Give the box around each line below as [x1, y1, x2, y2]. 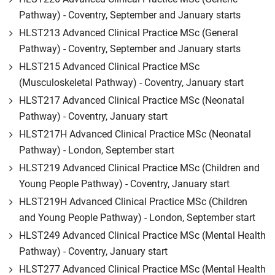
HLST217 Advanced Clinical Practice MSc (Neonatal [19, 95, 244, 106]
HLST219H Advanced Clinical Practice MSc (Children [19, 196, 247, 207]
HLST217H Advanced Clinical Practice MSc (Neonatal [19, 128, 251, 140]
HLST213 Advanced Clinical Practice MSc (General [19, 27, 238, 39]
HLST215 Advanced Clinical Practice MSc [19, 61, 199, 72]
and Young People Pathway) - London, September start [19, 212, 255, 223]
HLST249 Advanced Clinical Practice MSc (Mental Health [19, 230, 266, 241]
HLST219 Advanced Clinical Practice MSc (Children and [19, 162, 260, 174]
